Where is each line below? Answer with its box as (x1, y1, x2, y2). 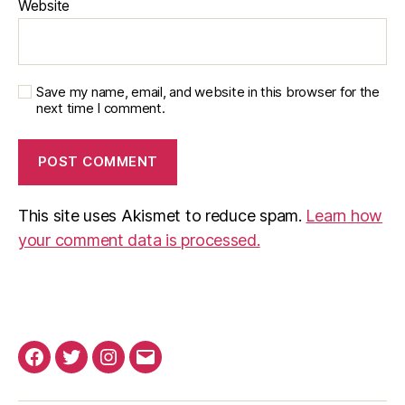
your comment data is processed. (18, 230, 260, 250)
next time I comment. (36, 99, 165, 117)
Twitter (70, 358, 123, 377)
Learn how (306, 205, 383, 225)
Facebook (33, 358, 108, 377)
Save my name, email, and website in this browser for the (36, 82, 380, 100)
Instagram (107, 358, 181, 377)
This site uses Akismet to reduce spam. (18, 205, 306, 225)
